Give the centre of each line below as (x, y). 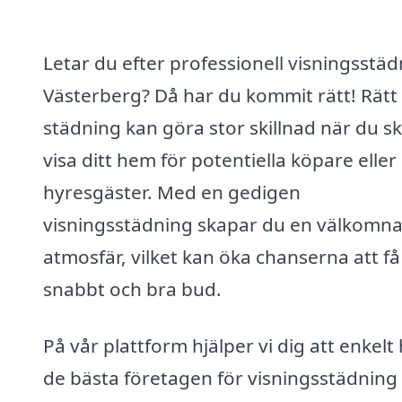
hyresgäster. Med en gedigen (172, 192)
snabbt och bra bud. (132, 288)
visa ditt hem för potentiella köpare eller (220, 159)
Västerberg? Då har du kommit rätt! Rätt (220, 95)
